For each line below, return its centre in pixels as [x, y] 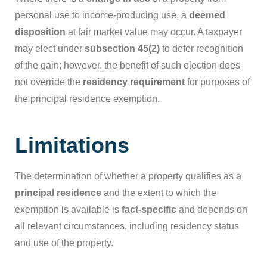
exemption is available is [68, 209]
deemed [207, 15]
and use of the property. [64, 243]
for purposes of [217, 82]
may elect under [50, 49]
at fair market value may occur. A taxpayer [154, 32]
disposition [40, 32]
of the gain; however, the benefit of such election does [128, 65]
